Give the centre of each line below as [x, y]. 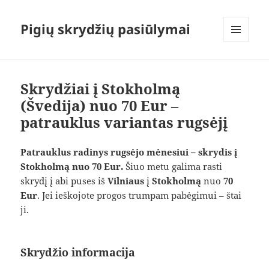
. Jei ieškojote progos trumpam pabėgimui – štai [140, 195]
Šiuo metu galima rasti [173, 166]
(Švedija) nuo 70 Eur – [100, 106]
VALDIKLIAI [245, 67]
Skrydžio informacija [78, 252]
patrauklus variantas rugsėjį [124, 122]
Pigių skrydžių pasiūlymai [106, 29]
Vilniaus [126, 180]
